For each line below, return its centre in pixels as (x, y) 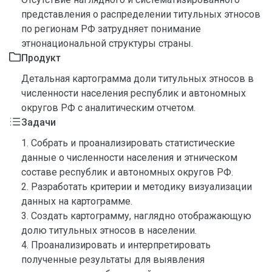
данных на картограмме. (77, 201)
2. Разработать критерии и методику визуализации (137, 187)
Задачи (39, 122)
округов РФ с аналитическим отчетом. (108, 108)
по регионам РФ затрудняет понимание (111, 29)
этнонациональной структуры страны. (107, 43)
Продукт (41, 58)
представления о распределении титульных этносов (141, 14)
